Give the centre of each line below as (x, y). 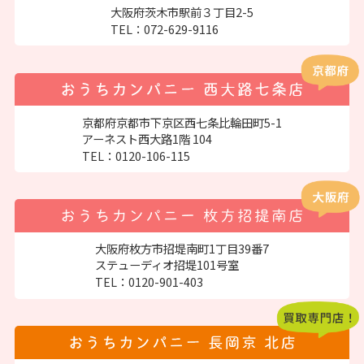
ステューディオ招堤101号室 (167, 265)
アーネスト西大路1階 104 (147, 138)
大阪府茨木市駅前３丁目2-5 (182, 12)
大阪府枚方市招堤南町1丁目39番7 (182, 249)
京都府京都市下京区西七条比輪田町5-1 (182, 122)
